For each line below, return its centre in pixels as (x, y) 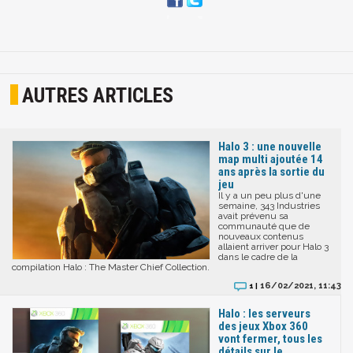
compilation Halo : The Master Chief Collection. (111, 268)
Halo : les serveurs (264, 314)
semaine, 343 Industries (269, 206)
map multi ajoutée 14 (271, 160)
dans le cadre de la (258, 257)
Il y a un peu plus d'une (269, 196)
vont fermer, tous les (270, 339)
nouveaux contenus (261, 237)
